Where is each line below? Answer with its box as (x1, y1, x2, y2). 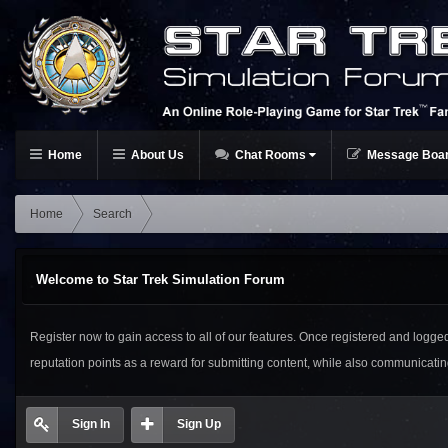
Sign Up (177, 417, 221, 431)
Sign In (72, 417, 110, 431)
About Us (128, 148, 184, 162)
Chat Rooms (232, 148, 309, 162)
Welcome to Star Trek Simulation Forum (36, 272, 285, 287)
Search (93, 207, 132, 221)
